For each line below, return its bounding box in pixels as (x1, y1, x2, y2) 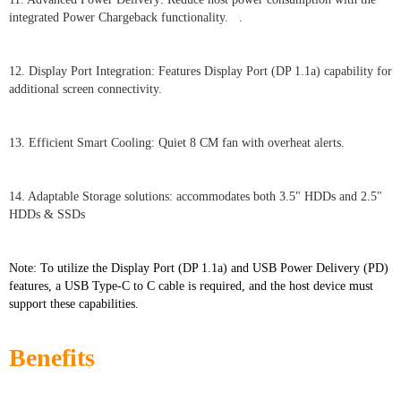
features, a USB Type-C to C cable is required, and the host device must (9, 278, 373, 293)
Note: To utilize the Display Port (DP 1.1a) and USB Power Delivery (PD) (9, 260, 388, 275)
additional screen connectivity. (9, 81, 162, 96)
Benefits (9, 343, 95, 371)
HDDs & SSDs (9, 207, 85, 221)
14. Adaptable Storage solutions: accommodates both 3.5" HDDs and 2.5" (9, 189, 382, 203)
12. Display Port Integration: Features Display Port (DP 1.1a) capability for (9, 64, 392, 78)
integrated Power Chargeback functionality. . (9, 10, 243, 24)
